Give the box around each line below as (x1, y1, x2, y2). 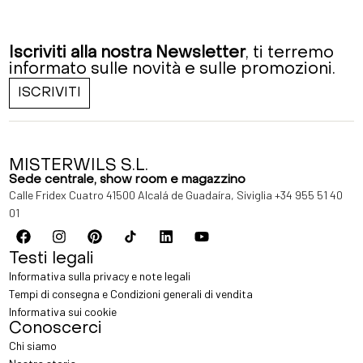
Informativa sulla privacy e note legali (9, 269, 191, 283)
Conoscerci (9, 321, 103, 337)
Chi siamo (9, 339, 58, 352)
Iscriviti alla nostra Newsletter (9, 45, 246, 62)
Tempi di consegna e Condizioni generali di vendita (9, 287, 254, 301)
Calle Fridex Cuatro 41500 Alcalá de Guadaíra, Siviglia (9, 188, 273, 202)
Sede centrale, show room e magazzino (9, 174, 246, 186)
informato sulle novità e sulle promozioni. (9, 62, 336, 78)
